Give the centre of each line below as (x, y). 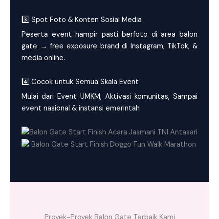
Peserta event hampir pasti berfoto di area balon (109, 34)
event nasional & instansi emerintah (81, 108)
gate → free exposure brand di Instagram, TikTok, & (109, 46)
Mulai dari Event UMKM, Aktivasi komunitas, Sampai (109, 96)
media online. (43, 58)
